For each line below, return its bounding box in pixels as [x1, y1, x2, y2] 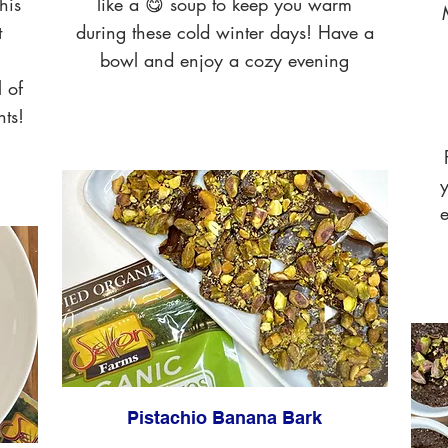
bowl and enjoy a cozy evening [100, 48, 349, 72]
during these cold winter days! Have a [75, 20, 374, 44]
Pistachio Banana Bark [127, 407, 322, 428]
